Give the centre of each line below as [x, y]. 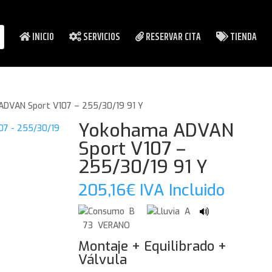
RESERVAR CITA [172, 37]
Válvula [102, 260]
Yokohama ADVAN [156, 131]
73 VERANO [104, 226]
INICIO [42, 37]
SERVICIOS [101, 37]
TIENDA [243, 37]
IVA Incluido [182, 191]
